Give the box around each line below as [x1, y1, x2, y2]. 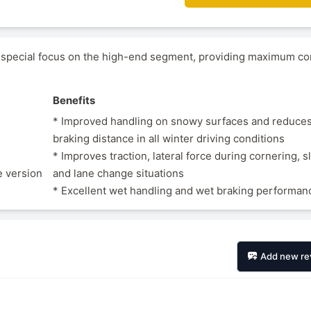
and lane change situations [53, 167, 185, 180]
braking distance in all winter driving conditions [53, 132, 285, 146]
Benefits [53, 93, 96, 107]
